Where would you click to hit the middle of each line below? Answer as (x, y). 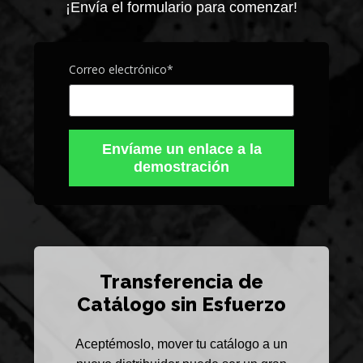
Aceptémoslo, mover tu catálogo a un (181, 344)
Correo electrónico (118, 70)
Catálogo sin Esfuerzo (181, 304)
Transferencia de (181, 281)
